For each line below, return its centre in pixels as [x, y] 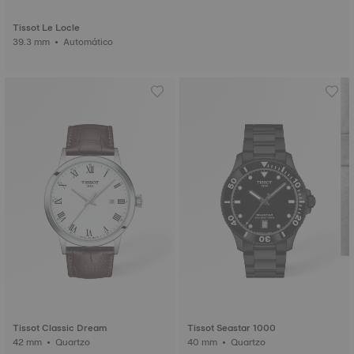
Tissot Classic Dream [60, 328]
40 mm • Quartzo [249, 342]
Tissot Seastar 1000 [232, 328]
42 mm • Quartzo [74, 342]
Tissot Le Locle [46, 28]
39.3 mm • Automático [89, 42]
